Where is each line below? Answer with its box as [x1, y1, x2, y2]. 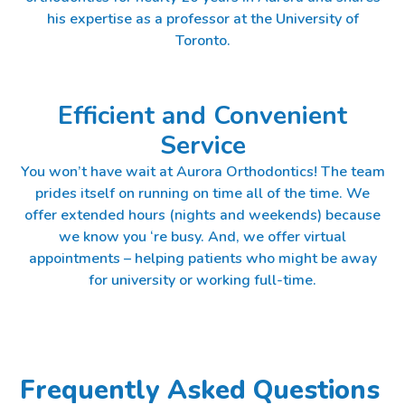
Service [159, 127, 246, 163]
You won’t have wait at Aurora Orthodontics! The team [20, 161, 385, 182]
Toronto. [174, 30, 231, 51]
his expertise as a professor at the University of [46, 8, 359, 29]
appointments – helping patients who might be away [28, 248, 377, 268]
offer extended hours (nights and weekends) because [24, 204, 381, 225]
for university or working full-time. [89, 269, 316, 290]
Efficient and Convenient [58, 98, 347, 133]
